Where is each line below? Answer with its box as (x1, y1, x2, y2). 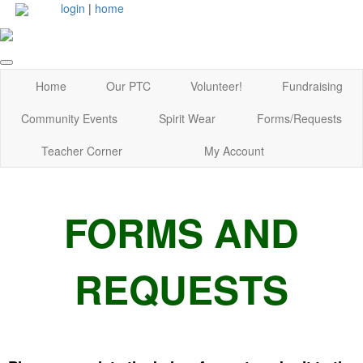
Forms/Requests (256, 109, 342, 126)
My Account (203, 142, 264, 159)
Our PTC (105, 77, 151, 94)
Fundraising (281, 77, 343, 94)
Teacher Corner (41, 142, 123, 159)
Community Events (21, 109, 118, 126)
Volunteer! (190, 77, 242, 94)
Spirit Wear (158, 109, 216, 126)
